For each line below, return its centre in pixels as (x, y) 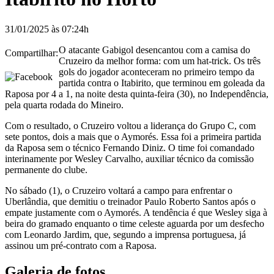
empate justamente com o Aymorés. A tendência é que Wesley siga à (136, 212)
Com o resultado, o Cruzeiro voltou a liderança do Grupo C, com (130, 125)
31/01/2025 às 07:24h (47, 29)
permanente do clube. (47, 169)
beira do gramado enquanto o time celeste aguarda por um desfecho (135, 223)
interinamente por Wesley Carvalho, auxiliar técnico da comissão (129, 158)
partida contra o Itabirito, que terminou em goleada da (162, 83)
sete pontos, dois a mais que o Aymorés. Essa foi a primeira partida (133, 136)
